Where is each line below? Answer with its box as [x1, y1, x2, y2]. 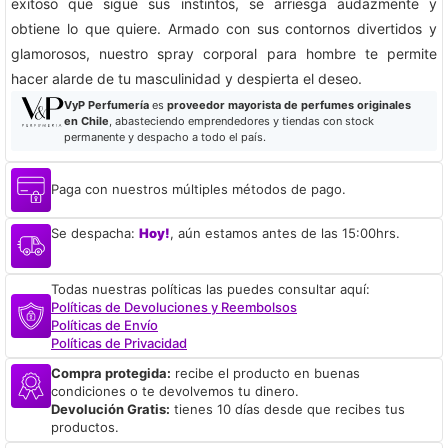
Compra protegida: [51, 364, 171, 381]
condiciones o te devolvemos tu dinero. [51, 382, 299, 399]
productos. [51, 418, 119, 435]
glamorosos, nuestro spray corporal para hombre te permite [11, 44, 437, 62]
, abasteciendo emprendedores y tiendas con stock [108, 113, 374, 128]
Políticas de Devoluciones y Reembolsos [51, 298, 297, 315]
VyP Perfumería [63, 97, 149, 112]
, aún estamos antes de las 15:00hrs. [170, 224, 400, 241]
